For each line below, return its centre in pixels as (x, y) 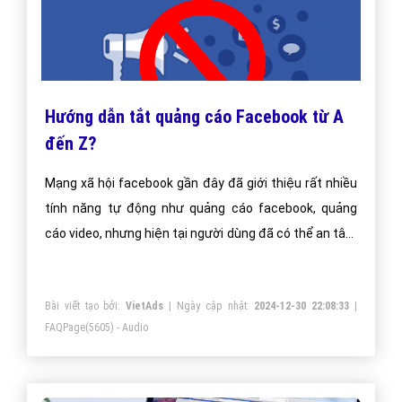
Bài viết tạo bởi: (86, 306)
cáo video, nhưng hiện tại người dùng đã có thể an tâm (201, 233)
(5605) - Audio (117, 327)
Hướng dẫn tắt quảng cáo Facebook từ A (194, 116)
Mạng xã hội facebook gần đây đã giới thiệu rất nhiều (201, 183)
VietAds (145, 306)
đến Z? (71, 143)
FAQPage (65, 327)
